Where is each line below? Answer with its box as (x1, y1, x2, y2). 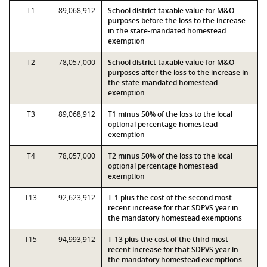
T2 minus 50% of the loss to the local (108, 151, 232, 161)
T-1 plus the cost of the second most (108, 193, 232, 203)
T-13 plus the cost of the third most (108, 234, 228, 244)
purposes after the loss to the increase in (108, 67, 249, 77)
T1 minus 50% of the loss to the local (108, 109, 232, 119)
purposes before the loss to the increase (108, 15, 246, 26)
